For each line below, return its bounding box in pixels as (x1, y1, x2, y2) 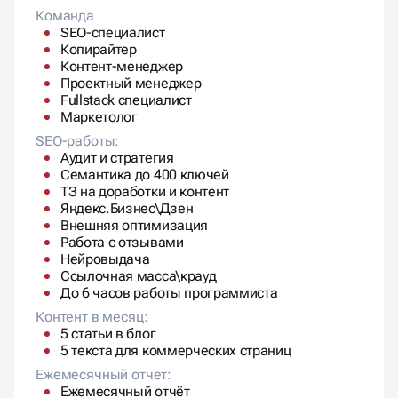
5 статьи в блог (60, 324, 156, 342)
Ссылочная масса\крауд (60, 267, 217, 284)
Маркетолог (60, 107, 138, 125)
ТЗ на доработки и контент (60, 182, 229, 200)
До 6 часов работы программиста (60, 283, 278, 301)
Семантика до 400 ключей (60, 165, 229, 183)
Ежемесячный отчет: (36, 365, 172, 383)
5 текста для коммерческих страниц (60, 341, 291, 359)
